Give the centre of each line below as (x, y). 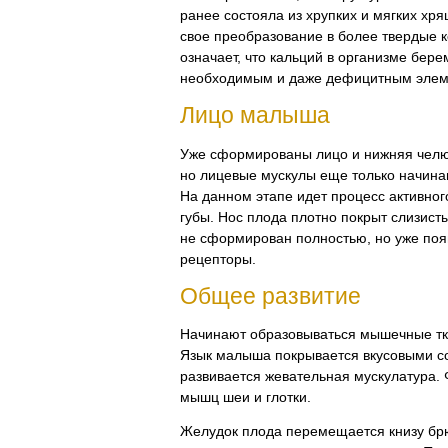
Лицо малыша (255, 115)
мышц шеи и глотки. (245, 396)
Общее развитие (270, 295)
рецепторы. (218, 258)
